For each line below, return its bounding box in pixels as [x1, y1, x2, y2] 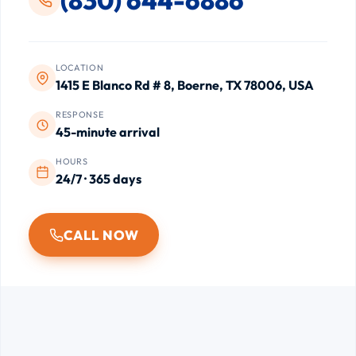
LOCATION [56, 61, 104, 73]
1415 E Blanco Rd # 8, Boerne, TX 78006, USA [56, 76, 315, 93]
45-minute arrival [56, 123, 161, 140]
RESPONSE [56, 108, 104, 120]
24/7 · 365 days [56, 171, 142, 188]
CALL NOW [63, 226, 139, 243]
